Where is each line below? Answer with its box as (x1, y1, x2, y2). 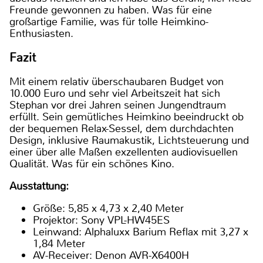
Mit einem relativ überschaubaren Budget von (9, 74, 224, 89)
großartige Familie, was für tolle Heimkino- (9, 14, 208, 29)
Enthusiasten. (9, 26, 73, 41)
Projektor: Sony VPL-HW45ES (33, 213, 170, 227)
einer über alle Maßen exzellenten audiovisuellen (9, 144, 238, 159)
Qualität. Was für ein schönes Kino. (9, 156, 174, 171)
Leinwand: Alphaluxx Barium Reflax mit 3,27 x (33, 224, 248, 239)
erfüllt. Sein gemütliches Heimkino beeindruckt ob (9, 109, 244, 124)
